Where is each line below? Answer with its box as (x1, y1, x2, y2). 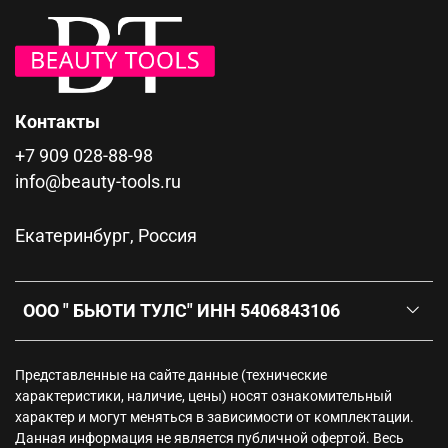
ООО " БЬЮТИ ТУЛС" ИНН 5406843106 (23, 300, 340, 321)
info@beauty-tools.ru (15, 171, 181, 192)
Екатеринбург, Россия (15, 225, 197, 246)
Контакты (15, 111, 100, 132)
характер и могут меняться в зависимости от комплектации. (15, 408, 414, 426)
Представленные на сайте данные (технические (15, 366, 327, 384)
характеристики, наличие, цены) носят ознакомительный (15, 387, 392, 405)
